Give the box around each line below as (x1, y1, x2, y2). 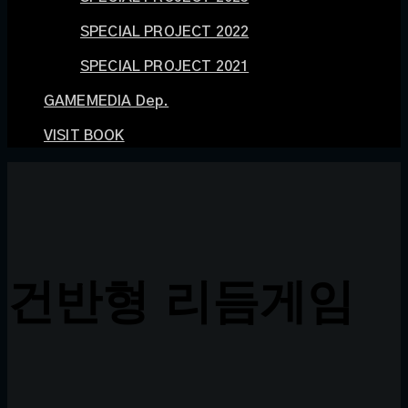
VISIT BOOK (44, 128, 125, 143)
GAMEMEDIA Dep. (44, 94, 169, 108)
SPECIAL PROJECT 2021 (80, 59, 250, 74)
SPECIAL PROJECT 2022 (80, 25, 250, 39)
